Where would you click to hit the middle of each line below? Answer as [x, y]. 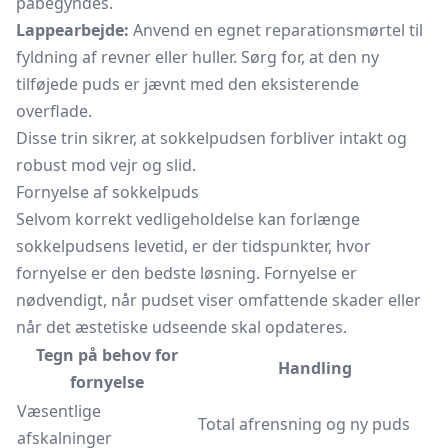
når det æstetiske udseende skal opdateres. [181, 327]
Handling [314, 368]
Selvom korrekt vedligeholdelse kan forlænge [188, 219]
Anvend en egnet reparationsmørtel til [276, 30]
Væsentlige [59, 411]
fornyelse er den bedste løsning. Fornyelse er [186, 273]
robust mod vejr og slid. [106, 165]
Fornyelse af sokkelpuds [107, 192]
